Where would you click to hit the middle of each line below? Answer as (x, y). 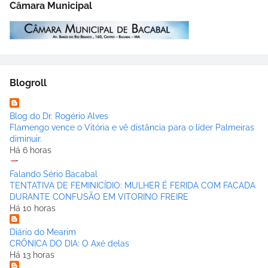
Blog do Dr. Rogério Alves (59, 116)
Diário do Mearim (43, 232)
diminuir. (26, 139)
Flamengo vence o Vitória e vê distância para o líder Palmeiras (132, 128)
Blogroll (28, 83)
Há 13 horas (32, 255)
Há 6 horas (31, 150)
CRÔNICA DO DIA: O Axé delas (69, 244)
